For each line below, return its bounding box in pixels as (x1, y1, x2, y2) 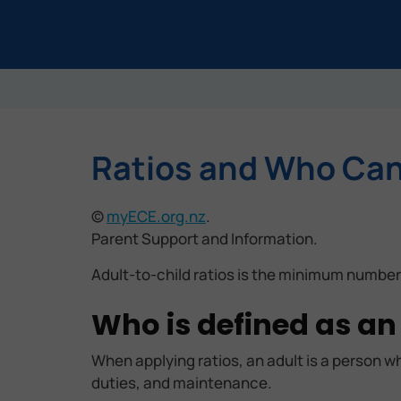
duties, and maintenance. (91, 371, 272, 393)
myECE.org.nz (107, 206, 206, 227)
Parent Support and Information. (91, 228, 320, 250)
